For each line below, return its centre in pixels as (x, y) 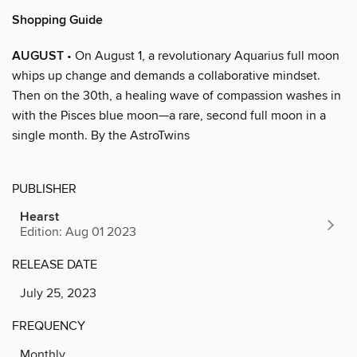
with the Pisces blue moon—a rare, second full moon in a (169, 115)
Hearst (39, 217)
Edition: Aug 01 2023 (78, 231)
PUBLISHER (44, 188)
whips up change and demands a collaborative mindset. (166, 75)
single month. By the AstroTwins (101, 135)
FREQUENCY (49, 326)
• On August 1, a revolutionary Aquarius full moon (202, 55)
